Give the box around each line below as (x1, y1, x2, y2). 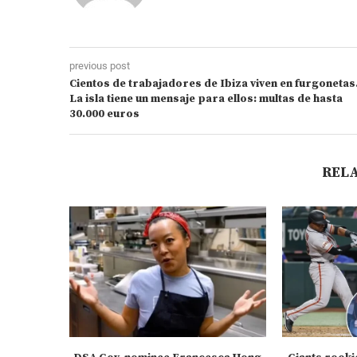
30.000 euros (69, 106, 139, 121)
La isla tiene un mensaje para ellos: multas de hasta (69, 91, 343, 106)
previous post (69, 59, 130, 72)
